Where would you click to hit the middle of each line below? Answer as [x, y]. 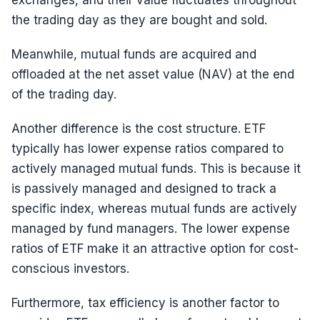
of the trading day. [64, 94]
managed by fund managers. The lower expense [151, 229]
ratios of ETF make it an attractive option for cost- [155, 249]
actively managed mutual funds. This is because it [156, 169]
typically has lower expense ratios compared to [147, 149]
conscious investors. [70, 269]
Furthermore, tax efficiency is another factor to [145, 303]
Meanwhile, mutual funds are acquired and [134, 54]
